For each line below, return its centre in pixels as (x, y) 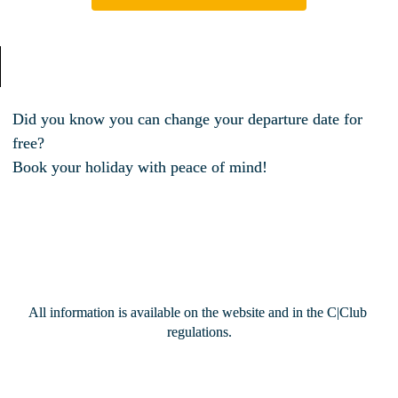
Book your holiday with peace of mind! (140, 167)
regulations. (199, 332)
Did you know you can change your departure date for (188, 119)
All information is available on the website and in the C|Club (197, 313)
